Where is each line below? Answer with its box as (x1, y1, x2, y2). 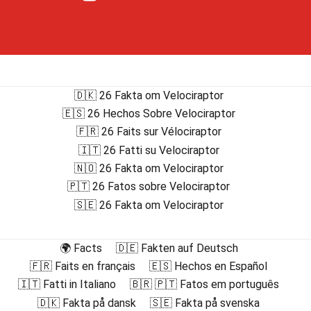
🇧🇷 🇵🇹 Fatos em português (130, 278, 279, 292)
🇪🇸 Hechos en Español (149, 260, 267, 274)
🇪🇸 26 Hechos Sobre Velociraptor (62, 107, 235, 121)
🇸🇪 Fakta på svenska (150, 296, 260, 310)
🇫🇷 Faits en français (30, 260, 135, 274)
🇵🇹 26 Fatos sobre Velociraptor (67, 180, 230, 194)
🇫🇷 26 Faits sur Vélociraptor (76, 125, 221, 139)
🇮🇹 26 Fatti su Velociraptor (78, 143, 219, 157)
